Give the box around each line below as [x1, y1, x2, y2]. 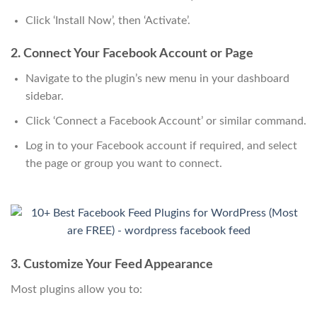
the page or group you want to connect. [25, 157, 222, 169]
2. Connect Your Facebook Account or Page [11, 47, 253, 61]
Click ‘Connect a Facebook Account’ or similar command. [25, 115, 306, 127]
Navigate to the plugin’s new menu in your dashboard [25, 73, 289, 85]
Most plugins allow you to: [11, 284, 142, 296]
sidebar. [25, 91, 64, 103]
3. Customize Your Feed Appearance [11, 258, 213, 272]
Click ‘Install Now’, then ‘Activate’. [25, 14, 190, 26]
